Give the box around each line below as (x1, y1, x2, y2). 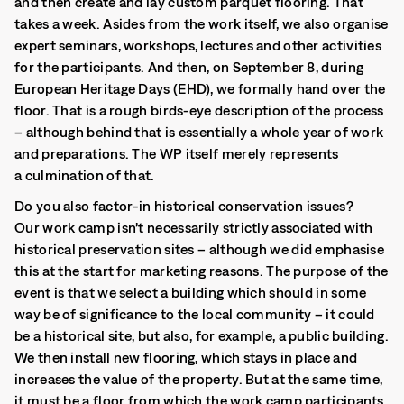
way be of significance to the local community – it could (14, 306, 375, 322)
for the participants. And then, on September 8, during (14, 59, 364, 75)
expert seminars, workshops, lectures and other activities (14, 37, 382, 53)
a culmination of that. (14, 167, 155, 183)
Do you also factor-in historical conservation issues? (14, 197, 353, 214)
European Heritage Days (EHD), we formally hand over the (14, 80, 386, 96)
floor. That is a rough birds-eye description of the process (14, 102, 384, 118)
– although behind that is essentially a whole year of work (14, 124, 384, 140)
